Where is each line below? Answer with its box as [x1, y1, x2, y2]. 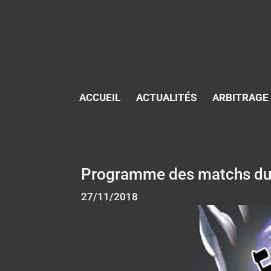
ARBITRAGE [212, 91, 269, 103]
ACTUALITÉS [136, 91, 197, 103]
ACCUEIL [79, 91, 120, 103]
